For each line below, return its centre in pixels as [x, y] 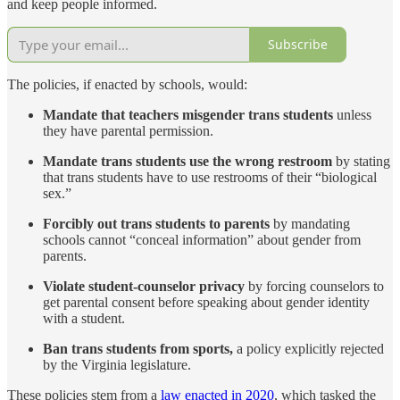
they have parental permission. [128, 130]
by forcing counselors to [316, 286]
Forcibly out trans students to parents [158, 223]
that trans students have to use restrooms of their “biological [210, 177]
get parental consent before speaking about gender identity [206, 302]
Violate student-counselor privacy [146, 286]
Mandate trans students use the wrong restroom [189, 161]
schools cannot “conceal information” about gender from [202, 239]
